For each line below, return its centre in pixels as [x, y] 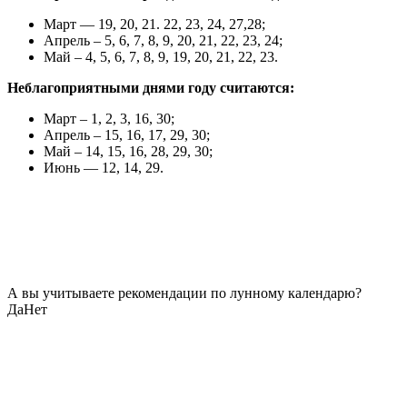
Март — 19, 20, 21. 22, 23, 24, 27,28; [154, 24]
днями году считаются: [218, 87]
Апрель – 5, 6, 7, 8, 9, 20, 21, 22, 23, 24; [163, 40]
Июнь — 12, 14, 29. [104, 167]
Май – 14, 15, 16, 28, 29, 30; [128, 151]
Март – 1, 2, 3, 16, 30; [109, 118]
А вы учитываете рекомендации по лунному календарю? [184, 293]
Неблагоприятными [73, 87]
